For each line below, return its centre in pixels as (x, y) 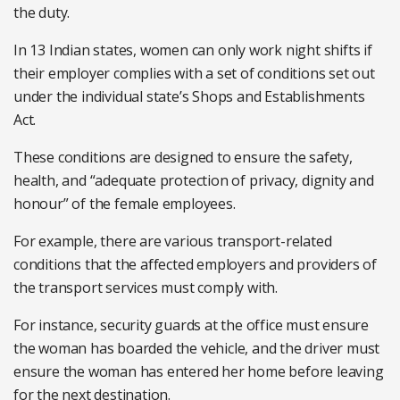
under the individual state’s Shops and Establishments (189, 96)
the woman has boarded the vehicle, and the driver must (197, 348)
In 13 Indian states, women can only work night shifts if (193, 50)
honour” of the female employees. (125, 204)
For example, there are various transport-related (173, 241)
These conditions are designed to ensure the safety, (183, 157)
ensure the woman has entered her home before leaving (199, 371)
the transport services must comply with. (146, 287)
